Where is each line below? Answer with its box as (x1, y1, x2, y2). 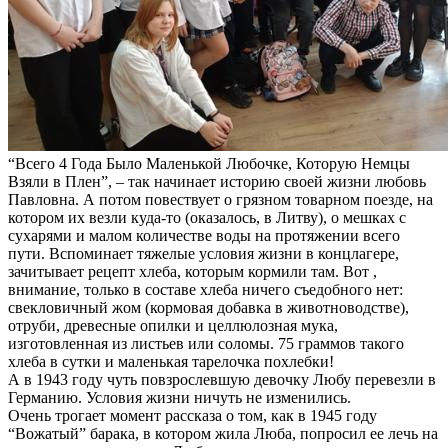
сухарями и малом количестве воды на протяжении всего (8, 226, 400, 244)
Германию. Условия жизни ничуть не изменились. (8, 388, 351, 406)
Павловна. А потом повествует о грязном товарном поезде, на (8, 190, 433, 208)
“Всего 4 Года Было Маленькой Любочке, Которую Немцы (8, 154, 410, 172)
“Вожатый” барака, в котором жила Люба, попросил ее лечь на (8, 424, 438, 442)
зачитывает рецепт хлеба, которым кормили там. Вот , (8, 262, 377, 280)
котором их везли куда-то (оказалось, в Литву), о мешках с (8, 208, 406, 226)
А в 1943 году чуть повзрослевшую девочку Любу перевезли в (8, 370, 436, 388)
